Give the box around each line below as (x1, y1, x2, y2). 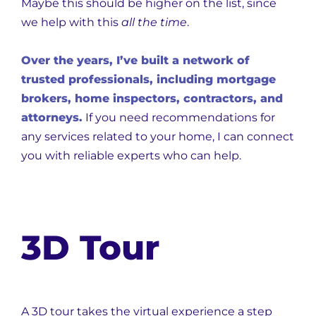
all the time (121, 16, 187, 29)
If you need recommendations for (83, 111, 275, 124)
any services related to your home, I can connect (21, 130, 294, 143)
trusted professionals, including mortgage (21, 73, 276, 86)
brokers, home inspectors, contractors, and (21, 92, 283, 105)
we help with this (21, 16, 121, 29)
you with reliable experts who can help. (21, 149, 241, 162)
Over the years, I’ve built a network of (21, 54, 250, 67)
